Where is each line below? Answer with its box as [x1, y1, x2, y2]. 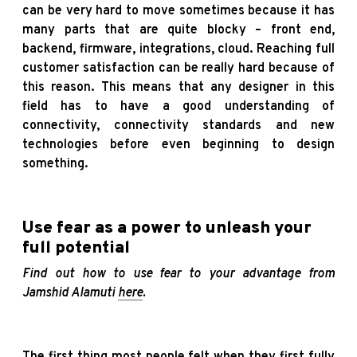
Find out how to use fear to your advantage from [22, 265, 335, 282]
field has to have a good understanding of [22, 98, 335, 115]
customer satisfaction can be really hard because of [22, 60, 335, 76]
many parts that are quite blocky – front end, [22, 22, 335, 38]
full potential [22, 237, 130, 259]
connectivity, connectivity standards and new [22, 117, 335, 134]
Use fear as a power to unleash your [22, 217, 312, 239]
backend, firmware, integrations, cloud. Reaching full [22, 41, 335, 57]
